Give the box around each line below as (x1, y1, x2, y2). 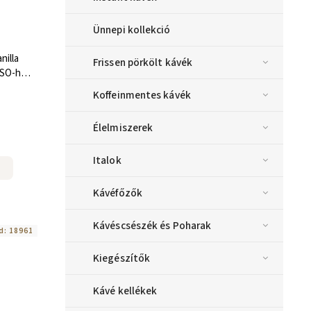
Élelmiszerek (93, 120, 153, 136)
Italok (93, 153, 121, 169)
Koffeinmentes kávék (93, 87, 191, 103)
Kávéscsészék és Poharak (93, 218, 212, 234)
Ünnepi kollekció (93, 22, 171, 38)
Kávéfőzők (93, 185, 142, 201)
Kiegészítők (93, 251, 151, 267)
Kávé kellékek (93, 283, 158, 299)
